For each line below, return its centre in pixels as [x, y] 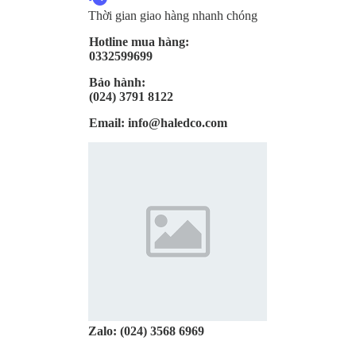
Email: [107, 123]
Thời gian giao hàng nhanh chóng [173, 15]
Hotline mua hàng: [139, 42]
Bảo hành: [117, 82]
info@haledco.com [176, 123]
